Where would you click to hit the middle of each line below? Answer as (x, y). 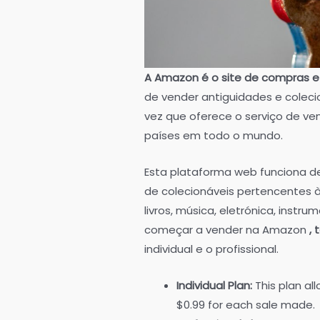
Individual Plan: (216, 285)
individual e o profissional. (211, 249)
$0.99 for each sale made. (246, 304)
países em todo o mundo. (214, 135)
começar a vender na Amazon (227, 229)
